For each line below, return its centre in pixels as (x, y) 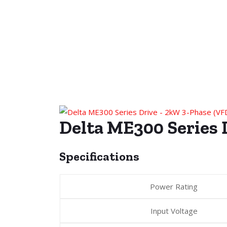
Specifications (99, 156)
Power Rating (174, 186)
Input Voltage (174, 211)
